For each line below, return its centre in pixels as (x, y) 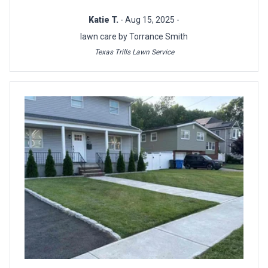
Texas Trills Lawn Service (134, 52)
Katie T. (104, 20)
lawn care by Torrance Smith (134, 37)
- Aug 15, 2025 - (150, 20)
